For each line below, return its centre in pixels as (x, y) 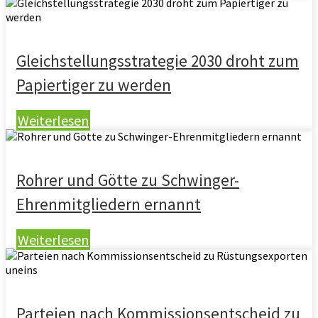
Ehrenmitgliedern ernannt (109, 204)
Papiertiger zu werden (94, 85)
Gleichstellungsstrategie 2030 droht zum (158, 61)
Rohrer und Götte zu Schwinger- (128, 180)
